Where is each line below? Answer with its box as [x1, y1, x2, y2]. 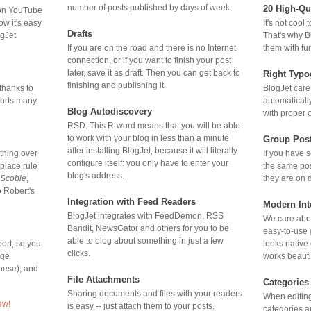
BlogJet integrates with [67, 210, 155, 221]
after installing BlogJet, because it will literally [67, 145, 237, 155]
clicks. [67, 248, 90, 258]
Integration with [67, 196, 137, 207]
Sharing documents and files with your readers [67, 288, 242, 299]
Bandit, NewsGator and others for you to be [67, 223, 229, 233]
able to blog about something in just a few [67, 235, 224, 246]
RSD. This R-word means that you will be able [67, 120, 240, 131]
